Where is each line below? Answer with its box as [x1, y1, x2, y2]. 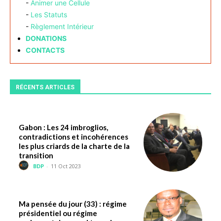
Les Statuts [31, 10, 67, 19]
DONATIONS [26, 34, 67, 43]
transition [19, 151, 53, 160]
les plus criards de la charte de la [19, 142, 130, 151]
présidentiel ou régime [19, 209, 97, 218]
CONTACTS [26, 46, 65, 55]
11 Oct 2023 [51, 162, 81, 170]
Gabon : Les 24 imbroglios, [19, 123, 108, 132]
